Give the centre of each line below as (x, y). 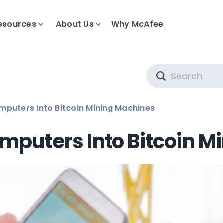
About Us (74, 24)
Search (179, 69)
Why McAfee (137, 24)
